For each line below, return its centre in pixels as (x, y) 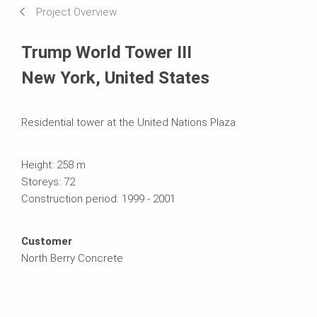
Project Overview (76, 12)
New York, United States (115, 77)
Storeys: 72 (48, 181)
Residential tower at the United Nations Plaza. (129, 122)
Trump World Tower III (106, 52)
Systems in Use (59, 34)
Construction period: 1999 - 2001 (98, 198)
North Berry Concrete (72, 258)
